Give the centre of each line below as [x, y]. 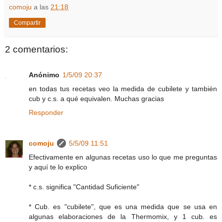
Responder [46, 113]
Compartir [27, 23]
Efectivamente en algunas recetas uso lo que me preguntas [123, 157]
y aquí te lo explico [58, 167]
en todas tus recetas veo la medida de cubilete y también [123, 89]
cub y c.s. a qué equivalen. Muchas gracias [96, 99]
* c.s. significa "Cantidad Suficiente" [84, 187]
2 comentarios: [36, 50]
